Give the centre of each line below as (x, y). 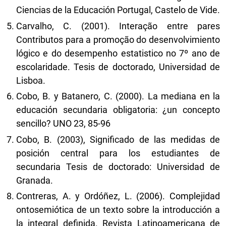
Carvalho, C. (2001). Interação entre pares (118, 26)
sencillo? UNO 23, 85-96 (63, 124)
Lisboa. (31, 80)
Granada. (35, 180)
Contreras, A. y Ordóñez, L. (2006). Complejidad (118, 196)
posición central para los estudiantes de (118, 153)
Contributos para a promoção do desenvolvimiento (118, 39)
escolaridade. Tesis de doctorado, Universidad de (118, 67)
